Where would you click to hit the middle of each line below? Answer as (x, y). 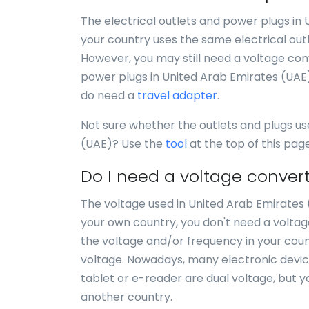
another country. (127, 297)
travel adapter (177, 96)
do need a (109, 96)
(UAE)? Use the (123, 144)
